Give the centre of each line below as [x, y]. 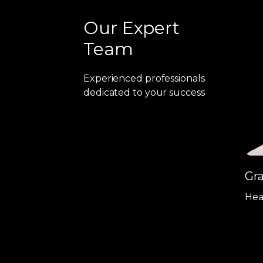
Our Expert [131, 28]
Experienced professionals [144, 78]
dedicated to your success [144, 92]
